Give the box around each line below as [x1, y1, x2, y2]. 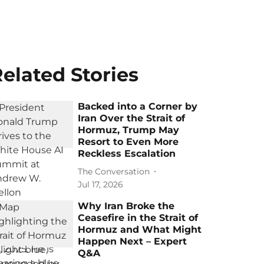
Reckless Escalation [78, 148, 176, 159]
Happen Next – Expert [78, 236, 187, 247]
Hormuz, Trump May [78, 124, 180, 136]
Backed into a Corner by [78, 101, 198, 112]
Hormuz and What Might [78, 224, 202, 235]
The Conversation [78, 166, 150, 177]
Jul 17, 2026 [78, 179, 124, 190]
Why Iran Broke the [78, 200, 175, 212]
